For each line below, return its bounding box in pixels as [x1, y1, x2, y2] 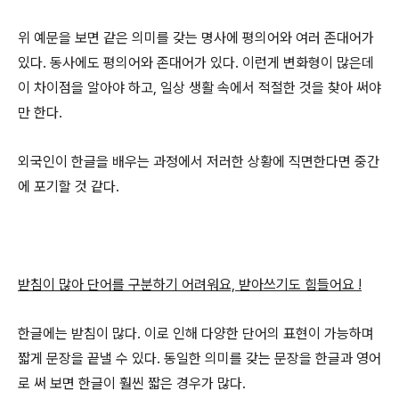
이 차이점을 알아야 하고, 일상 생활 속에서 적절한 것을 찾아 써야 [18, 79, 381, 96]
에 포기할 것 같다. [18, 178, 119, 195]
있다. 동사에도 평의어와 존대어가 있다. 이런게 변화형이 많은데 [18, 54, 374, 71]
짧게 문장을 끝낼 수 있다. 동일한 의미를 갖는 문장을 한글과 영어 [18, 350, 381, 367]
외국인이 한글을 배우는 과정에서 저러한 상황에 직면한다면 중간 [18, 153, 379, 170]
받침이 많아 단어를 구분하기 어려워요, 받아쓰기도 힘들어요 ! [18, 276, 362, 293]
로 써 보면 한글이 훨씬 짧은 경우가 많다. [18, 375, 246, 392]
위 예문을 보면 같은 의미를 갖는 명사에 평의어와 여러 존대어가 [18, 29, 374, 46]
